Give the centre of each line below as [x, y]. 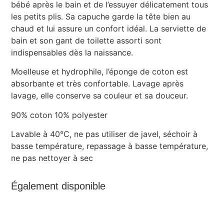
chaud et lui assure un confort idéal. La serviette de [109, 28]
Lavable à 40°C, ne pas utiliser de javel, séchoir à [104, 134]
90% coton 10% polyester [59, 115]
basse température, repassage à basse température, [110, 146]
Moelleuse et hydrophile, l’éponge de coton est [100, 72]
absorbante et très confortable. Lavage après [97, 84]
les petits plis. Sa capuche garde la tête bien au [101, 16]
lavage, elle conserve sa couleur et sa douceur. [100, 96]
